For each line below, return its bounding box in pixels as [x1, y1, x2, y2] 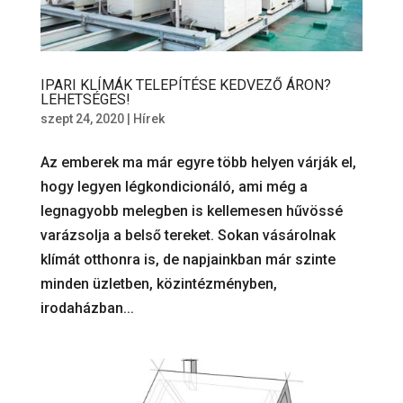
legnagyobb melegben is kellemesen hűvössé [40, 202, 343, 220]
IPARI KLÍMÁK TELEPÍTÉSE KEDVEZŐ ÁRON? [40, 76, 331, 94]
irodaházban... [40, 300, 134, 318]
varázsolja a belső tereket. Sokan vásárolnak [40, 227, 336, 245]
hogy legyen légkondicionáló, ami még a [40, 178, 308, 196]
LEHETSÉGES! [40, 91, 130, 109]
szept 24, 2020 [40, 112, 124, 127]
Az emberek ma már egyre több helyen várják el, [40, 154, 356, 172]
